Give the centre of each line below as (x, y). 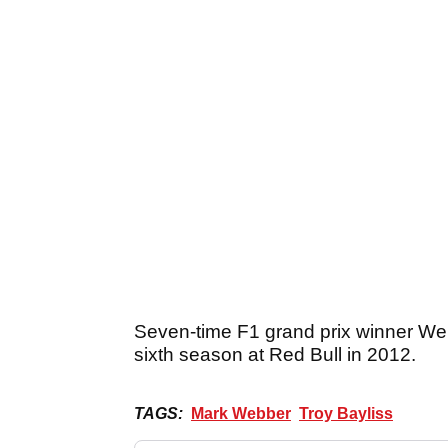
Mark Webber (241, 413)
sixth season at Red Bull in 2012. (275, 354)
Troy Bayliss (346, 413)
